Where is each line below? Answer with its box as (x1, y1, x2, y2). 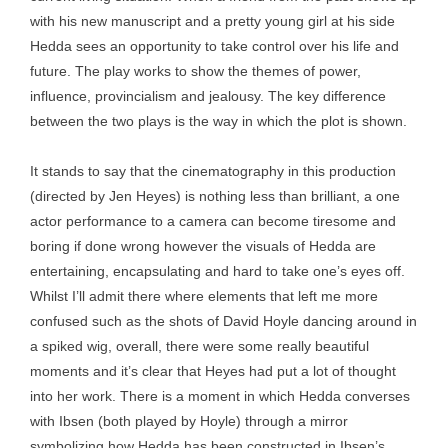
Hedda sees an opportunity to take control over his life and (30, 38, 399, 54)
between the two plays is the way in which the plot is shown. (30, 113, 407, 129)
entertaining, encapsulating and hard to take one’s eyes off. (30, 263, 405, 279)
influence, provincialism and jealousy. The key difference (30, 88, 386, 104)
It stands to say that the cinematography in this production (30, 163, 396, 179)
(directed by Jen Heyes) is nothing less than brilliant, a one (30, 188, 400, 204)
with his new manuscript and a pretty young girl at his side (30, 13, 395, 29)
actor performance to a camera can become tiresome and (30, 213, 396, 229)
